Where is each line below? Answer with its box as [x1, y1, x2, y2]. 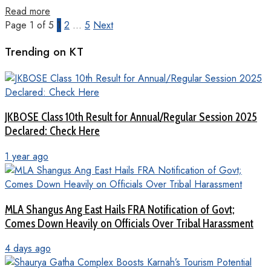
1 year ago [5, 149, 48, 163]
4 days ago [5, 241, 51, 256]
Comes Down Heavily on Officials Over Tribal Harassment [5, 216, 253, 230]
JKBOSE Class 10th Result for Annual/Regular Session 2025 [5, 110, 257, 125]
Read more [5, 4, 50, 19]
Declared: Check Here [5, 124, 100, 139]
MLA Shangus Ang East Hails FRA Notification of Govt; [5, 202, 235, 217]
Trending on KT [5, 43, 83, 60]
